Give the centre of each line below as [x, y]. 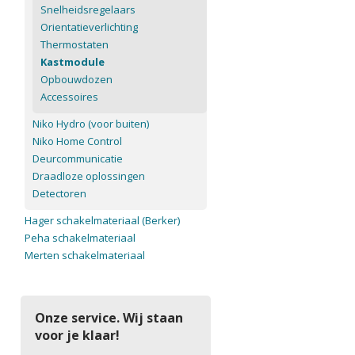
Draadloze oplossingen [89, 176]
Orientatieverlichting [89, 27]
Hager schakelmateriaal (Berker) [102, 220]
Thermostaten [74, 44]
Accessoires [69, 97]
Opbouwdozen [76, 79]
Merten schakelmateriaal [85, 255]
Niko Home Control [77, 141]
